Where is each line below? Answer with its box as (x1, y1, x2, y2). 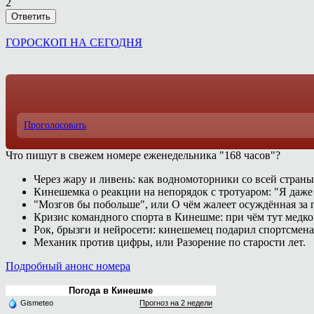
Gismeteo (20, 299, 53, 308)
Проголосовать (24, 120, 86, 131)
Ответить (11, 11, 50, 22)
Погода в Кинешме (69, 285, 153, 296)
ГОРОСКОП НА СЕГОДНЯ (6, 36, 142, 49)
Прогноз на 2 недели (139, 299, 212, 308)
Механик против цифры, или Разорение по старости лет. (34, 236, 306, 249)
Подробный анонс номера (6, 260, 130, 273)
